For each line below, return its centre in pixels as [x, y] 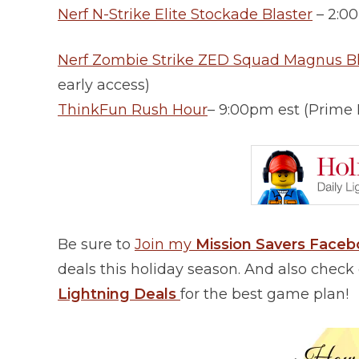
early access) [104, 85]
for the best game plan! [264, 294]
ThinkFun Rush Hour [133, 110]
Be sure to [96, 245]
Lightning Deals [117, 294]
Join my [165, 245]
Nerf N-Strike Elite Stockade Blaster [185, 15]
